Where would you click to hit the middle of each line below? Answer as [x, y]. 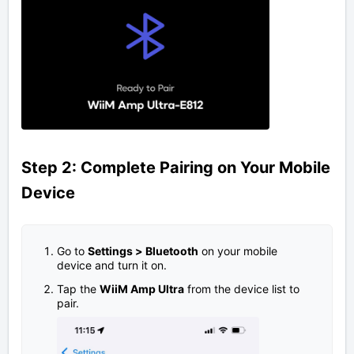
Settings [111, 250]
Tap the [78, 288]
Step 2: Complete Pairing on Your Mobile [176, 167]
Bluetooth [172, 250]
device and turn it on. [112, 265]
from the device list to [242, 288]
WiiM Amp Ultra [142, 288]
